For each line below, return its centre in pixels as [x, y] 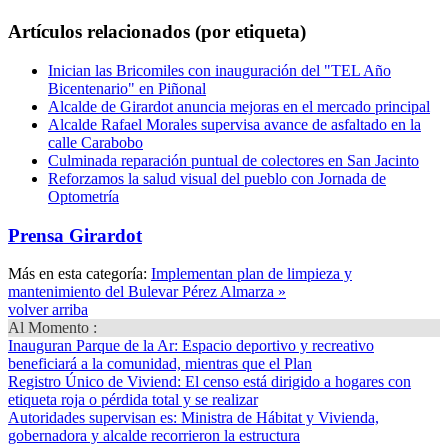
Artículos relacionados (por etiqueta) [157, 32]
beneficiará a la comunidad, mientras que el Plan [160, 364]
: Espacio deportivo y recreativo [274, 346]
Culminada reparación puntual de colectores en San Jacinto [233, 160]
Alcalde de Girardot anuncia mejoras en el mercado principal [239, 106]
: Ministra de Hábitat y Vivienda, [276, 418]
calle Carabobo [95, 142]
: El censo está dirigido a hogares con [294, 382]
